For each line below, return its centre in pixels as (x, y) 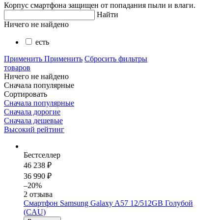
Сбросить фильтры (116, 59)
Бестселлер (42, 155)
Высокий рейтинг (34, 129)
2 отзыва (38, 194)
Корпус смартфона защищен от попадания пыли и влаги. (100, 5)
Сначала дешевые (33, 121)
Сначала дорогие (32, 112)
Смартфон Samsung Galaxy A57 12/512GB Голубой (108, 203)
